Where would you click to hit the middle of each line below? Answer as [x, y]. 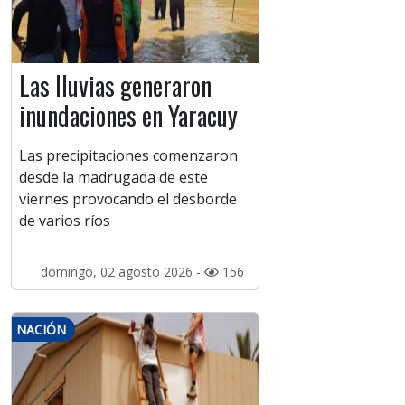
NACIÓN [41, 330]
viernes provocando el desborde [128, 199]
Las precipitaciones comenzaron [128, 156]
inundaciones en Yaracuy [128, 116]
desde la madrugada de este [113, 178]
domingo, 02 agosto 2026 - [122, 272]
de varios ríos [65, 221]
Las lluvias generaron [115, 86]
